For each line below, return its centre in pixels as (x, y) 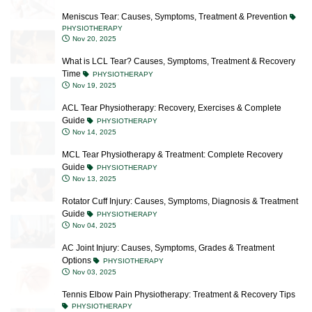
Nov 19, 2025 (93, 63)
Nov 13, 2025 (93, 156)
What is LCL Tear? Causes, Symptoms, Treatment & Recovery (179, 39)
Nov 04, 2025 (93, 203)
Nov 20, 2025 (93, 16)
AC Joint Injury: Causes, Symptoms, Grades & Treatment (168, 226)
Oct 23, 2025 (93, 294)
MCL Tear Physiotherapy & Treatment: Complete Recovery (172, 132)
